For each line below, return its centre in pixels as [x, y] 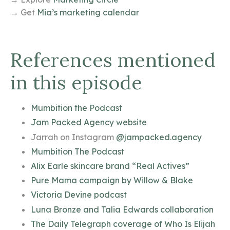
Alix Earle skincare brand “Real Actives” [110, 166]
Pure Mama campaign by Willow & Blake [112, 180]
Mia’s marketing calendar [88, 13]
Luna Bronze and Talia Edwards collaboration [122, 209]
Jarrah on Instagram [73, 137]
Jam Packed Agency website [89, 122]
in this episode [76, 82]
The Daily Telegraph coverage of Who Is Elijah [123, 224]
